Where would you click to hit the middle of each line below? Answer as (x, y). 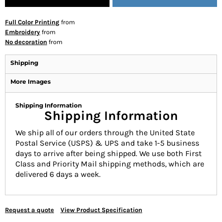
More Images (30, 82)
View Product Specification (101, 210)
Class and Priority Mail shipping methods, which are (110, 164)
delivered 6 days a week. (59, 174)
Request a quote (29, 210)
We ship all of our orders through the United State (105, 133)
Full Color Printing (32, 22)
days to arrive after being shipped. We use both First (109, 153)
